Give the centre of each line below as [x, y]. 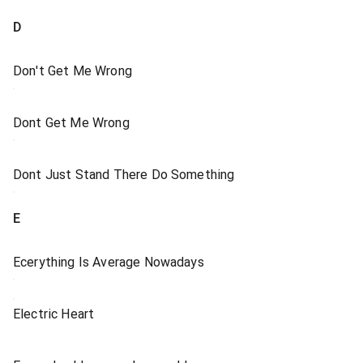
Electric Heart [54, 314]
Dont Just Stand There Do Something [124, 175]
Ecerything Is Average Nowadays [109, 262]
